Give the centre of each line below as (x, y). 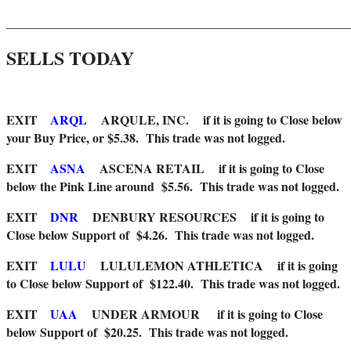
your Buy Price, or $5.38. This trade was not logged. (146, 138)
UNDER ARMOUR (139, 314)
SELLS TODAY (82, 58)
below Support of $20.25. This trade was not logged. (147, 332)
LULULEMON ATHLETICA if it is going (212, 266)
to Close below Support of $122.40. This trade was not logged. (173, 284)
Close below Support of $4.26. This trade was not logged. (160, 235)
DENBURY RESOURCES (157, 217)
